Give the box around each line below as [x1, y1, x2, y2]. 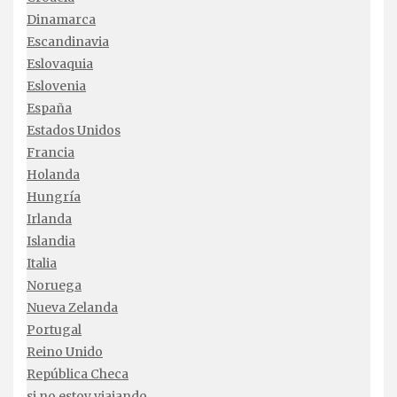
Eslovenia [27, 78, 86, 95]
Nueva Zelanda [27, 300, 118, 316]
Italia [27, 255, 57, 272]
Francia [27, 144, 74, 161]
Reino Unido [27, 344, 103, 361]
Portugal [27, 322, 82, 339]
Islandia [27, 233, 75, 250]
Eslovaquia [27, 56, 93, 73]
